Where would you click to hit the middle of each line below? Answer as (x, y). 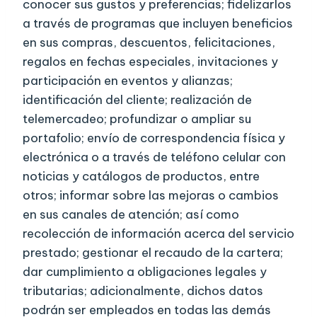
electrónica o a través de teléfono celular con (154, 157)
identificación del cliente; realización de (137, 100)
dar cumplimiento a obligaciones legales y (145, 272)
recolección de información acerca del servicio (158, 234)
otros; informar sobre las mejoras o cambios (151, 196)
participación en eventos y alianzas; (128, 81)
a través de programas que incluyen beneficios (158, 24)
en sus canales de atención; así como (131, 215)
